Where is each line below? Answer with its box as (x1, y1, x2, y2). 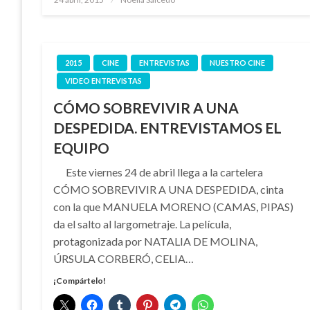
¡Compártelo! (53, 275, 107, 286)
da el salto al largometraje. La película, (53, 217, 232, 230)
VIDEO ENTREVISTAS (65, 75, 143, 85)
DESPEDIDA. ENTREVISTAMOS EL (53, 118, 282, 136)
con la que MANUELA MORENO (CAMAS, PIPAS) (53, 199, 294, 213)
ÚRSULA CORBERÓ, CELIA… (53, 251, 194, 265)
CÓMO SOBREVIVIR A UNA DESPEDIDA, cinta (53, 182, 284, 196)
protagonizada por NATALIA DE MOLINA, (53, 234, 258, 248)
